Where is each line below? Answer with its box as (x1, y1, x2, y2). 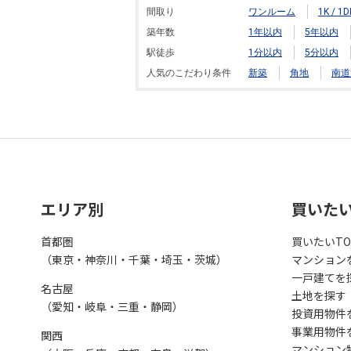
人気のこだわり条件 (147, 67, 231, 78)
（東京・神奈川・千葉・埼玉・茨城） (41, 251, 227, 267)
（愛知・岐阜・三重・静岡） (41, 299, 183, 314)
